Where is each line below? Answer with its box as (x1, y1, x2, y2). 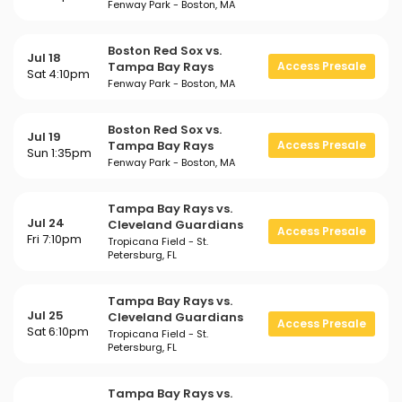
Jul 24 (27, 214, 65, 232)
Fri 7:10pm (27, 231, 82, 248)
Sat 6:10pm (27, 323, 89, 340)
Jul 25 (27, 307, 64, 324)
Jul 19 (27, 128, 61, 145)
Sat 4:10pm (27, 66, 90, 83)
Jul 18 (27, 49, 61, 66)
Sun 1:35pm (27, 144, 92, 162)
